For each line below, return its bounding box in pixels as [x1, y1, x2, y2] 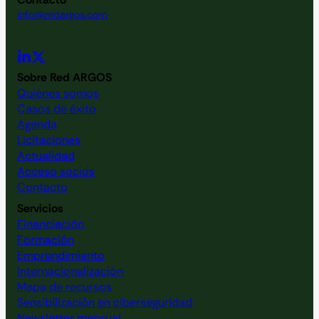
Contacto [17, 179, 68, 194]
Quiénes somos [17, 85, 99, 100]
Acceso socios [17, 163, 95, 179]
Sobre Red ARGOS [17, 69, 112, 85]
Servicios [17, 200, 63, 216]
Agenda [17, 116, 57, 132]
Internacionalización [17, 263, 123, 278]
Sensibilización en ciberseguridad [17, 294, 192, 310]
